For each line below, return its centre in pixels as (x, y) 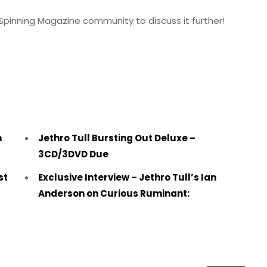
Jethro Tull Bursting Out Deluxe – (117, 138)
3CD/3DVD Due (73, 154)
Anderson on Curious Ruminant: (114, 194)
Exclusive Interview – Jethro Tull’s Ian (127, 178)
